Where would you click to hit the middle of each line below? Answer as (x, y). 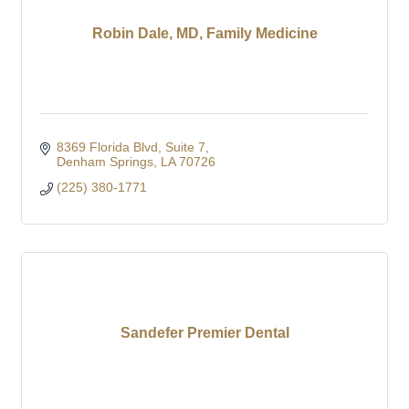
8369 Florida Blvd (107, 147)
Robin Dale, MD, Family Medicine (204, 33)
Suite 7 (185, 147)
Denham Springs (105, 161)
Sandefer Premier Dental (204, 332)
